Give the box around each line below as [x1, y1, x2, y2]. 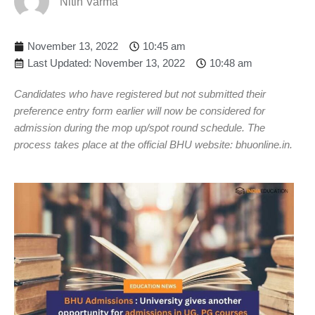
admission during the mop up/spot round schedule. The [14, 121, 265, 134]
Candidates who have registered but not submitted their [14, 87, 266, 100]
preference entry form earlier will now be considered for [14, 104, 265, 117]
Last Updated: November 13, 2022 [27, 56, 185, 69]
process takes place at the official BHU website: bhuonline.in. [14, 138, 292, 150]
